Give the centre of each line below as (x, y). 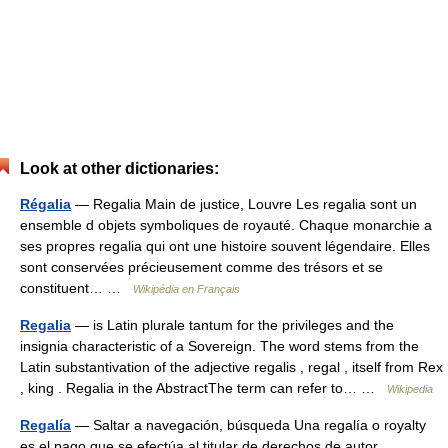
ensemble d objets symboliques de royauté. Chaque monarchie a (226, 224)
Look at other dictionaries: (119, 168)
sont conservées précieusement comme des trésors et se (201, 266)
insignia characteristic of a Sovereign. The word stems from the (219, 345)
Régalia (45, 203)
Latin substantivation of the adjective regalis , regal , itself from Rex (231, 366)
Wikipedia (410, 388)
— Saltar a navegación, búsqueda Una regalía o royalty (248, 424)
